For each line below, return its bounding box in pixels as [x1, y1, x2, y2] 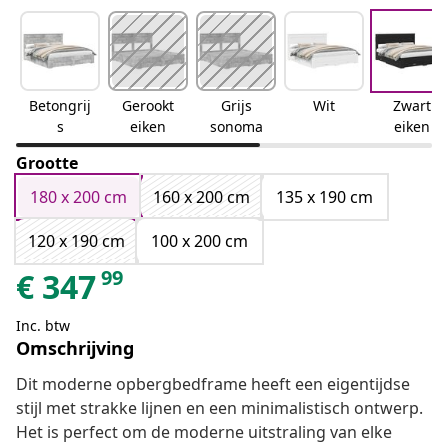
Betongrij [29, 96, 91, 116]
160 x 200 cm [153, 186, 250, 209]
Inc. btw [16, 316, 70, 336]
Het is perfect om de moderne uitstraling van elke [16, 421, 392, 444]
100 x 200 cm [151, 230, 248, 253]
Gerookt [122, 96, 174, 116]
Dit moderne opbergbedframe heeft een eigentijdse [16, 373, 410, 396]
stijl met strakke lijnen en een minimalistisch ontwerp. [16, 397, 423, 420]
